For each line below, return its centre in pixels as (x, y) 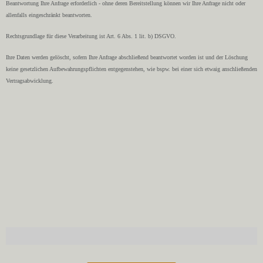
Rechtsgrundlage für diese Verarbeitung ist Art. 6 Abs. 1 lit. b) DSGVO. (91, 36)
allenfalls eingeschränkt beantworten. (49, 15)
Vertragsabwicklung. (30, 80)
